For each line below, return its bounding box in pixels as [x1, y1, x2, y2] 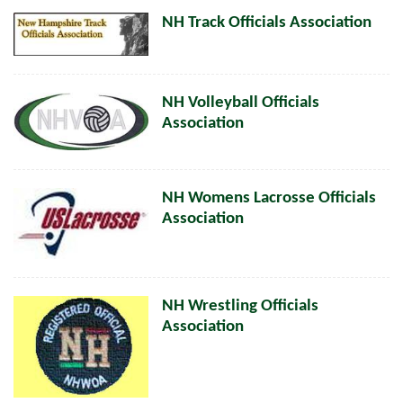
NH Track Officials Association [162, 14, 372, 32]
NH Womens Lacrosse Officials [162, 189, 376, 207]
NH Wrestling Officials [162, 298, 318, 316]
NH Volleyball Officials [162, 94, 319, 112]
